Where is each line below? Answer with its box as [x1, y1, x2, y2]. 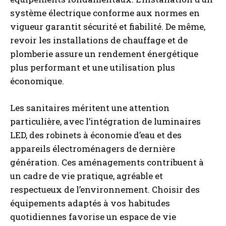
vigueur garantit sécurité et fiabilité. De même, [10, 21, 205, 32]
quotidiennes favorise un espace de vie [10, 211, 176, 222]
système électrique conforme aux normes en [10, 7, 200, 19]
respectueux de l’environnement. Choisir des [10, 184, 200, 195]
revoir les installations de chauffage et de [10, 34, 188, 46]
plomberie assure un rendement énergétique [10, 48, 198, 60]
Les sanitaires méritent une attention [10, 102, 169, 114]
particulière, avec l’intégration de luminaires [10, 116, 201, 127]
